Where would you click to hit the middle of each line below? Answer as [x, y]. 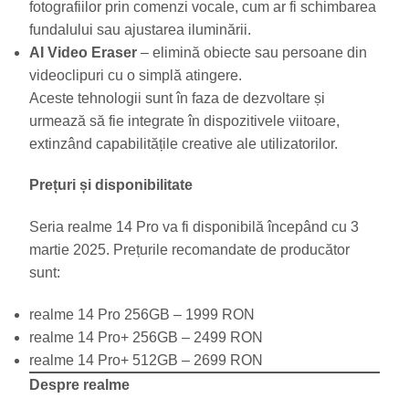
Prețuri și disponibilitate [111, 185]
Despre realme [79, 385]
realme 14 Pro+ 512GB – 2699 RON [146, 361]
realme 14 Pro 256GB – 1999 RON [142, 315]
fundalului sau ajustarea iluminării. [140, 29]
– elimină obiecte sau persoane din [252, 52]
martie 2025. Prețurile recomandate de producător [189, 250]
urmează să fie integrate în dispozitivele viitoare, [184, 121]
